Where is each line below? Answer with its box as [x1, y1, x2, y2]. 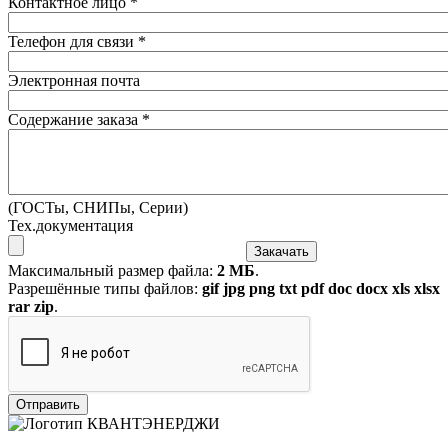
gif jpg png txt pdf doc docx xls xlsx [202, 279, 440, 297]
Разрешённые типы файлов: [8, 279, 202, 297]
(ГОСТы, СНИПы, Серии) [8, 198, 188, 216]
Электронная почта [8, 71, 140, 89]
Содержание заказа [8, 110, 142, 128]
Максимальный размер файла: [8, 261, 217, 279]
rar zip [8, 297, 54, 315]
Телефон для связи [8, 32, 138, 50]
